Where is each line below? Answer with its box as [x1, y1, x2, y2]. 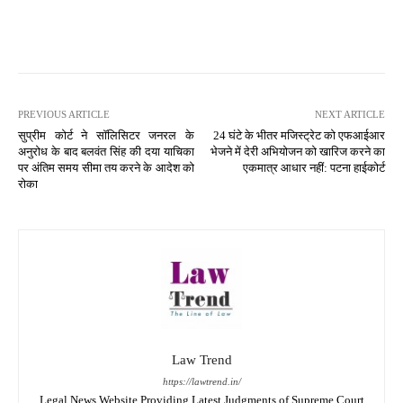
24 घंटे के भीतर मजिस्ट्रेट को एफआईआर [212, 128, 385, 142]
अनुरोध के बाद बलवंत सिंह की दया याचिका [18, 144, 194, 158]
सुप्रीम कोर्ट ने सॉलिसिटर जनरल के [18, 128, 194, 142]
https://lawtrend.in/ [162, 375, 241, 387]
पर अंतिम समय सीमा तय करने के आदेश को [18, 160, 194, 175]
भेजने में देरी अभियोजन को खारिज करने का [210, 144, 385, 158]
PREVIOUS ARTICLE [18, 108, 110, 120]
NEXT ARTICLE [314, 108, 385, 120]
